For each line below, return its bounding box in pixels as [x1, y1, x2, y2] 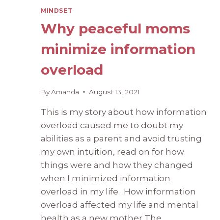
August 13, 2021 [89, 87, 140, 96]
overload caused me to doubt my [41, 120, 183, 130]
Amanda [51, 87, 80, 96]
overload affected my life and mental [41, 199, 198, 210]
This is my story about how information [41, 107, 207, 117]
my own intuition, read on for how [41, 146, 184, 157]
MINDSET [41, 7, 73, 15]
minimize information [41, 41, 195, 58]
